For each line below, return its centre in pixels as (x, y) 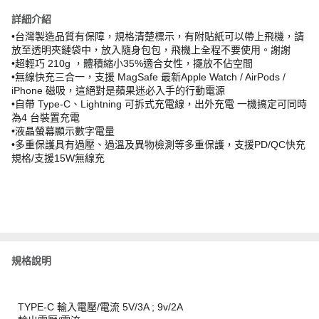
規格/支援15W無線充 (58, 158)
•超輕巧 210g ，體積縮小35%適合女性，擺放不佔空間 (132, 63)
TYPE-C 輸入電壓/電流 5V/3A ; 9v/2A (100, 307)
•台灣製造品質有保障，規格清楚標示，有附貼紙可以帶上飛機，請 (158, 36)
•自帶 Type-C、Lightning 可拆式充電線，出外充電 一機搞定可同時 (159, 104)
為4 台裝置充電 (46, 117)
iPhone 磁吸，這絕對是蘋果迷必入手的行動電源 (118, 90)
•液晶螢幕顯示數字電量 (63, 131)
